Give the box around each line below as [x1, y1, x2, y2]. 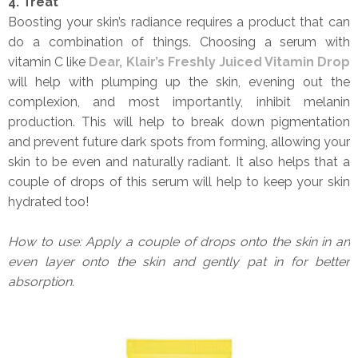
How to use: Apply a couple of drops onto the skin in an [8, 233, 350, 249]
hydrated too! [8, 193, 89, 209]
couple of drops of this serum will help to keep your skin [8, 173, 350, 189]
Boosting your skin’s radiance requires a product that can [8, 14, 350, 30]
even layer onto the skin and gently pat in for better [8, 253, 350, 269]
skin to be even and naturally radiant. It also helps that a [8, 153, 350, 169]
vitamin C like [8, 54, 89, 70]
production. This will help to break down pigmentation [8, 113, 350, 129]
